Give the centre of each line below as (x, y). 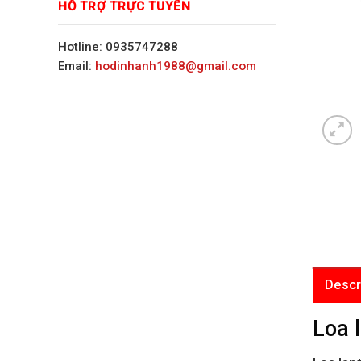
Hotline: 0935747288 (118, 46)
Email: (77, 66)
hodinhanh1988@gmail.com (176, 66)
